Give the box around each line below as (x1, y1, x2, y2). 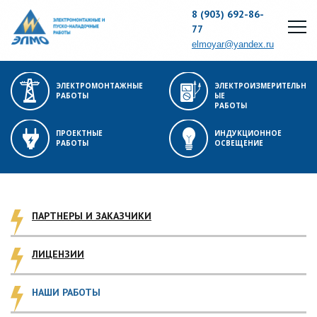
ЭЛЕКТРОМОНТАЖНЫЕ (56, 81, 143, 91)
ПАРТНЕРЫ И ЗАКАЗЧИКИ (32, 209, 151, 222)
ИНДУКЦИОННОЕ (214, 128, 282, 138)
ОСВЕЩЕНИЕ (214, 138, 263, 148)
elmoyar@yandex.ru (192, 39, 274, 50)
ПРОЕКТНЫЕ (56, 128, 103, 138)
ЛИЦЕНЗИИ (32, 248, 84, 260)
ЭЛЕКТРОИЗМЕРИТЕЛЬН (214, 81, 306, 91)
